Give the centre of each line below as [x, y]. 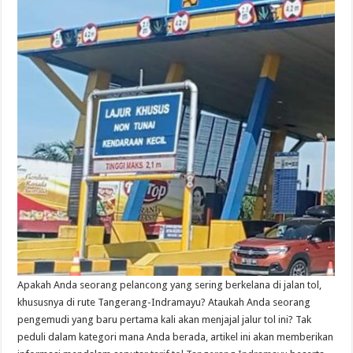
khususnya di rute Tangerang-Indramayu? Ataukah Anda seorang [164, 302]
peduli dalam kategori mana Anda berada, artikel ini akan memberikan [176, 336]
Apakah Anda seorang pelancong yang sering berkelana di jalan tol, [170, 284]
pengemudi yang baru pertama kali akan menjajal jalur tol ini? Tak [165, 319]
